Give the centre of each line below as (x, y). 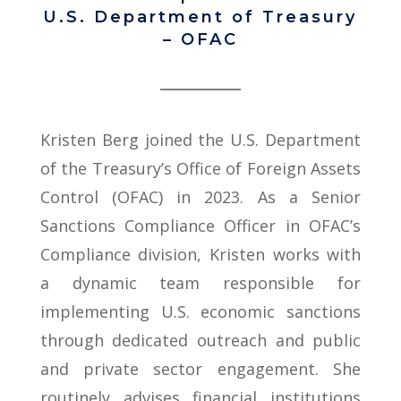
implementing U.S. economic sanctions (200, 311)
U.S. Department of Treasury (200, 17)
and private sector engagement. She (200, 369)
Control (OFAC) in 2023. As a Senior (200, 197)
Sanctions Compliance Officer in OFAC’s (200, 226)
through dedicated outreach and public (200, 340)
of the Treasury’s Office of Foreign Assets (200, 168)
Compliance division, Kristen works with (200, 254)
